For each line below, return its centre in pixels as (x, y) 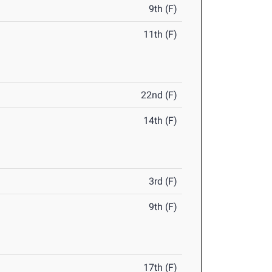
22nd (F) (159, 95)
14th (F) (161, 121)
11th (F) (161, 35)
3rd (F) (163, 182)
